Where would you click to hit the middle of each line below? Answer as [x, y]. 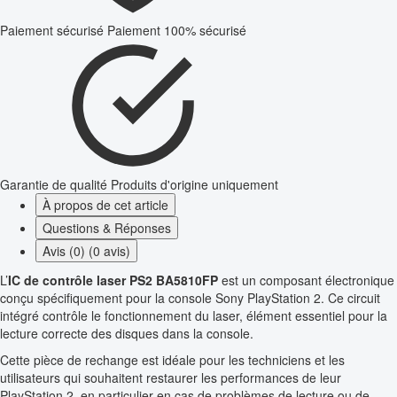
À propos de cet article [105, 205]
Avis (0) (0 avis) [86, 251]
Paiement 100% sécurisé [177, 31]
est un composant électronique [306, 280]
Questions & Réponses [107, 228]
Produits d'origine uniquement [195, 185]
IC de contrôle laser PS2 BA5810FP [113, 280]
